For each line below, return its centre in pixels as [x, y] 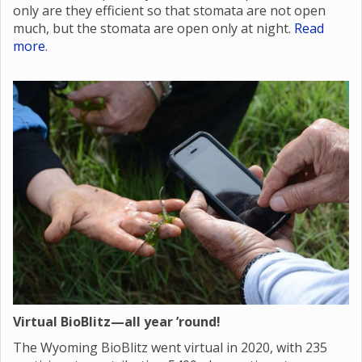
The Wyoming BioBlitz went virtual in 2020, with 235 [170, 347]
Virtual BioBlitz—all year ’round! [117, 322]
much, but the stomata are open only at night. [154, 28]
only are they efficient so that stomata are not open [169, 11]
